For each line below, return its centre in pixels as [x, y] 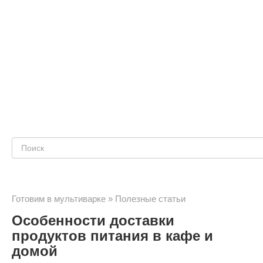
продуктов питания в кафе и [112, 236]
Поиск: [28, 147]
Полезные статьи [150, 199]
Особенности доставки [93, 220]
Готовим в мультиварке [59, 199]
